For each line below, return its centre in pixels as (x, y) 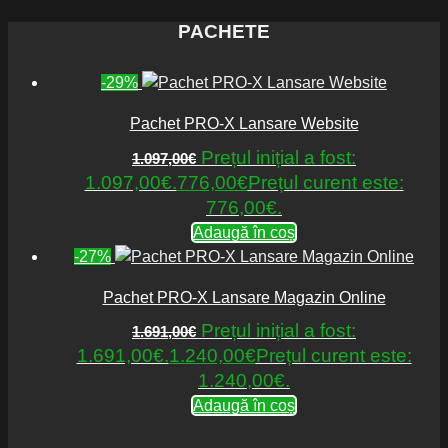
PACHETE (224, 31)
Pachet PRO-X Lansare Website (244, 124)
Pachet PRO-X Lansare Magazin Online (244, 297)
